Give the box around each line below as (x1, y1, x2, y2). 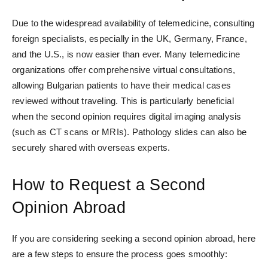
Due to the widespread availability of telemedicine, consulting (12, 18, 255, 29)
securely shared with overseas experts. (12, 142, 170, 153)
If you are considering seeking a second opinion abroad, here (12, 233, 256, 244)
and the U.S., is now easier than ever (12, 49, 160, 60)
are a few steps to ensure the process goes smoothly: (12, 249, 228, 260)
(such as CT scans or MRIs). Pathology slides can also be (12, 127, 247, 138)
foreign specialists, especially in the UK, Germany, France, (12, 33, 247, 44)
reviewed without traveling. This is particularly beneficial (12, 96, 234, 106)
